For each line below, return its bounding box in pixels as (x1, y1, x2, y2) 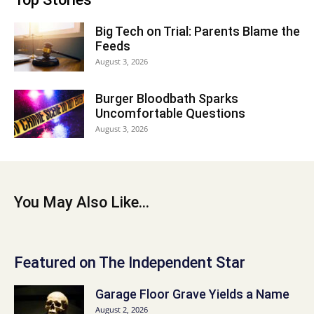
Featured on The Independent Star (14, 254, 245, 271)
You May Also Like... (14, 193, 149, 211)
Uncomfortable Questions (95, 106, 245, 121)
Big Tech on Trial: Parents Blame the (95, 24, 300, 39)
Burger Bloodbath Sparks (95, 91, 238, 106)
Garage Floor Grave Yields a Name (95, 287, 289, 301)
